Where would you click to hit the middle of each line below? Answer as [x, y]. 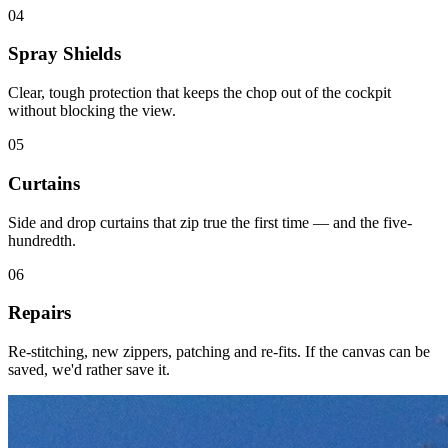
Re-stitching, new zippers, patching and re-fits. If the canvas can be [219, 352]
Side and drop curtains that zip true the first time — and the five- [210, 222]
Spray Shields [64, 54]
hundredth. [42, 240]
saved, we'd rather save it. [89, 370]
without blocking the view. [92, 111]
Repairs [39, 313]
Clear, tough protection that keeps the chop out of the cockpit [199, 93]
